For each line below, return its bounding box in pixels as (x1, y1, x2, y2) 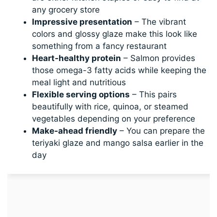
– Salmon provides (121, 53, 196, 63)
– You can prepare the (117, 126, 205, 136)
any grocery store (32, 5, 100, 15)
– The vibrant (132, 17, 186, 27)
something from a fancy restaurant (32, 41, 167, 51)
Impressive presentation (32, 17, 133, 27)
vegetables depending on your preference (32, 114, 196, 124)
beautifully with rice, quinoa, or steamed (32, 102, 189, 112)
